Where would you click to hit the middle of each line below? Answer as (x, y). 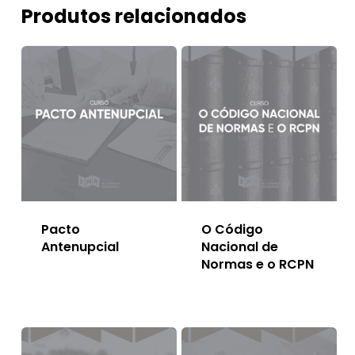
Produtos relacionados (134, 16)
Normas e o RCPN (257, 265)
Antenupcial (80, 247)
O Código (232, 230)
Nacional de (239, 247)
